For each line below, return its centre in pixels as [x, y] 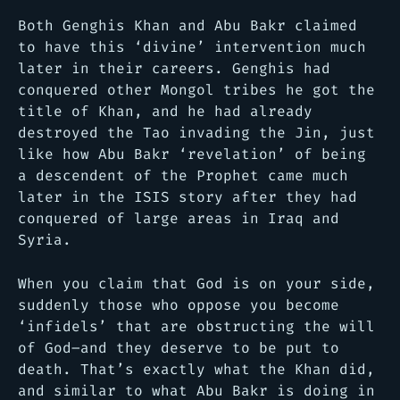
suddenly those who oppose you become [179, 304]
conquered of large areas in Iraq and [179, 218]
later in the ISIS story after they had [187, 196]
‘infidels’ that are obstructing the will [196, 326]
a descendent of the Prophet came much [183, 175]
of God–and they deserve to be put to [179, 347]
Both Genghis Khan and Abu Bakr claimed [187, 25]
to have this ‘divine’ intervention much [192, 46]
